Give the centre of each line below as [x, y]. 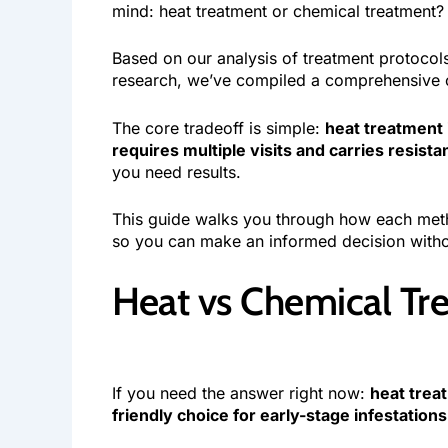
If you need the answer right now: [241, 393]
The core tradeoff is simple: [218, 127]
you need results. [176, 171]
